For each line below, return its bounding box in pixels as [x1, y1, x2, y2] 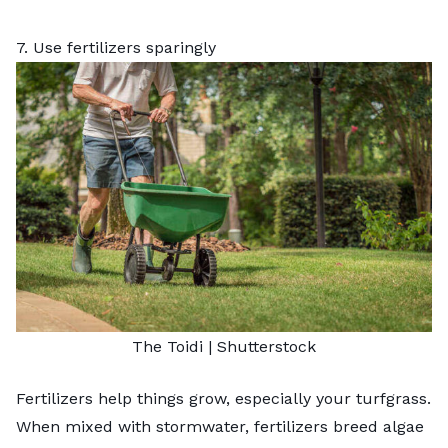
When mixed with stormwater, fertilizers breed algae [16, 416, 424, 436]
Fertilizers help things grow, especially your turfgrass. [16, 388, 431, 408]
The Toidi [132, 336, 203, 356]
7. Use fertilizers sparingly [16, 37, 216, 57]
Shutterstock [217, 336, 316, 356]
